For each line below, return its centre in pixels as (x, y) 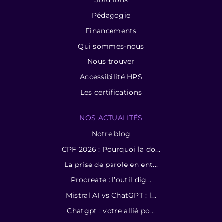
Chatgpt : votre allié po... (111, 210)
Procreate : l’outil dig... (111, 180)
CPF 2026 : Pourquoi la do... (111, 149)
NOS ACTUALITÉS (111, 118)
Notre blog (111, 134)
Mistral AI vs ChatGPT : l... (111, 195)
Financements (111, 30)
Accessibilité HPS (111, 77)
